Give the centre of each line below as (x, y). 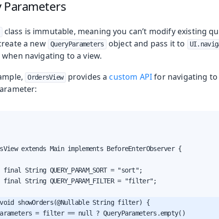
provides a (88, 77)
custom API (131, 77)
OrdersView (45, 77)
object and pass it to (147, 43)
